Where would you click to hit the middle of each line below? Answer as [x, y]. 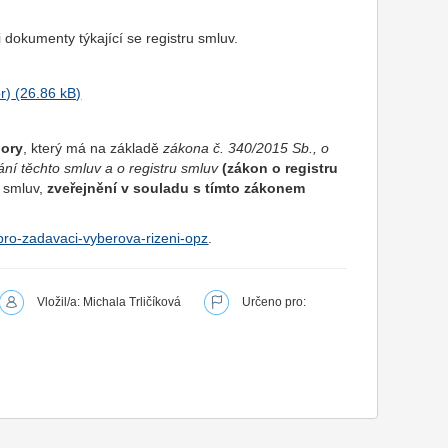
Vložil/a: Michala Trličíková [109, 302]
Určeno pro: [274, 302]
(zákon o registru [280, 168]
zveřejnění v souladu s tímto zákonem [176, 188]
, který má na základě [93, 148]
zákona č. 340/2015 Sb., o [246, 148]
